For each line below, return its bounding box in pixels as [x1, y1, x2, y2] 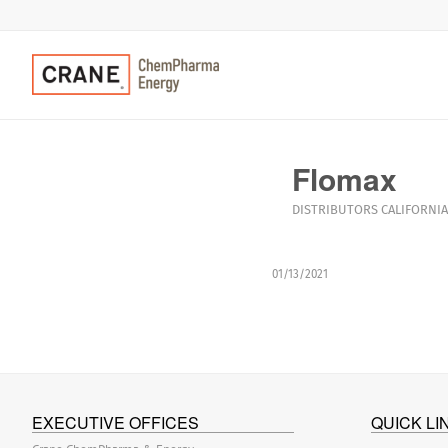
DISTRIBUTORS [291, 202, 378, 217]
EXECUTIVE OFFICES [32, 410, 199, 434]
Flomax [291, 157, 397, 200]
